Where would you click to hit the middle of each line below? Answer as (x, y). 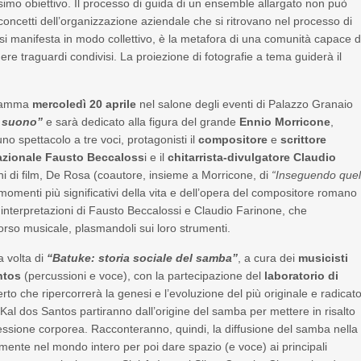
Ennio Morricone (285, 122)
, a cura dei (268, 258)
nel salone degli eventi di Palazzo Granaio (245, 104)
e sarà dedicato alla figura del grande (141, 122)
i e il (156, 157)
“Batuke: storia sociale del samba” (143, 258)
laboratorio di (300, 276)
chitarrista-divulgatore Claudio (252, 157)
